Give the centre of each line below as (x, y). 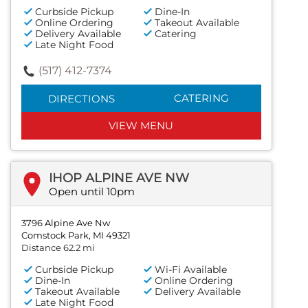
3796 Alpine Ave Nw (66, 223)
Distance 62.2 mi (58, 248)
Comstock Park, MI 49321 (76, 235)
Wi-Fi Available (191, 270)
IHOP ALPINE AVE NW (119, 178)
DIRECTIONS (81, 99)
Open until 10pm (92, 192)
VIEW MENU (141, 126)
